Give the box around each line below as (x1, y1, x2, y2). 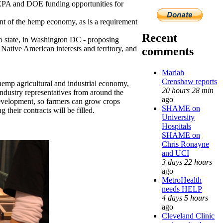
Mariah (162, 68, 184, 77)
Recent (142, 31, 177, 44)
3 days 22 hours (162, 157, 212, 166)
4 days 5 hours (162, 193, 208, 202)
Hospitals (162, 121, 191, 130)
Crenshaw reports (162, 77, 217, 86)
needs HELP (162, 184, 202, 193)
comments (142, 44, 194, 58)
